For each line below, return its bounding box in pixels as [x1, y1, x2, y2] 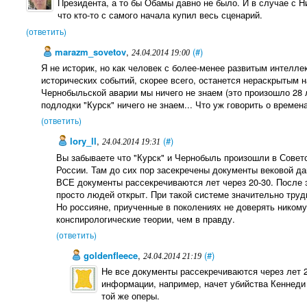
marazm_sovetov [52, 45, 127, 58]
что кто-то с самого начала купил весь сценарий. [57, 8, 262, 22]
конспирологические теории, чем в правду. [56, 212, 235, 225]
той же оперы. [101, 289, 160, 303]
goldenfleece [81, 249, 138, 262]
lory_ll [66, 134, 97, 148]
